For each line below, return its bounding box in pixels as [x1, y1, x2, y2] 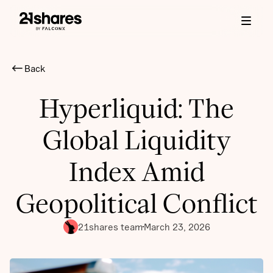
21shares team [77, 221, 143, 233]
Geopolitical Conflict [15, 187, 258, 221]
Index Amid [68, 155, 205, 189]
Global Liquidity [42, 124, 231, 157]
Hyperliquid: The [39, 92, 234, 126]
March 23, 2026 [143, 221, 210, 233]
